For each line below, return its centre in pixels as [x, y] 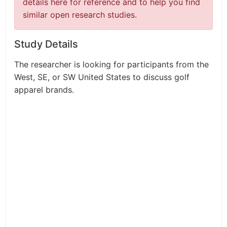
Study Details [46, 44]
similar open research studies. [80, 15]
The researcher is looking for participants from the [111, 64]
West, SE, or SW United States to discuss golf [102, 77]
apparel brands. [44, 90]
